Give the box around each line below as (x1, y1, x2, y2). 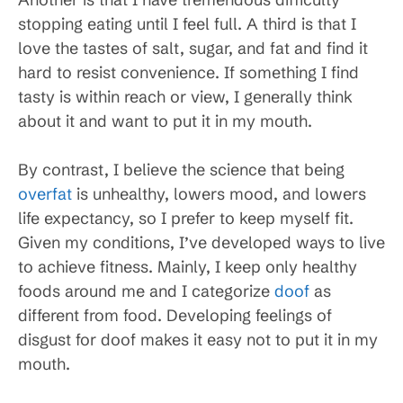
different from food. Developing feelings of (18, 305, 332, 326)
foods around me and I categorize (18, 281, 274, 301)
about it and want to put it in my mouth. (18, 111, 312, 131)
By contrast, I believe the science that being (18, 159, 345, 180)
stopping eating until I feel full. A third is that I (18, 13, 356, 34)
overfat (18, 184, 72, 204)
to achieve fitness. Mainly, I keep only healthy (18, 256, 357, 277)
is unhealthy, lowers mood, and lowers (72, 184, 366, 204)
